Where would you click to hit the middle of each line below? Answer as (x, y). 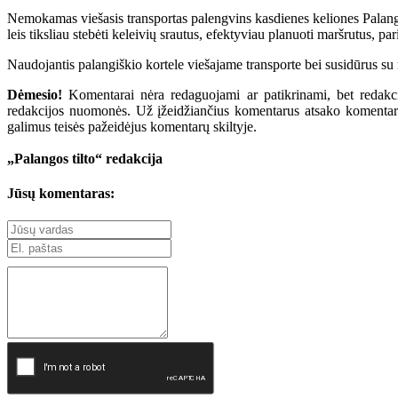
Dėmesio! (35, 94)
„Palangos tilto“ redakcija (85, 158)
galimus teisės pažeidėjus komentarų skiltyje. (132, 126)
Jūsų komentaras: (61, 194)
